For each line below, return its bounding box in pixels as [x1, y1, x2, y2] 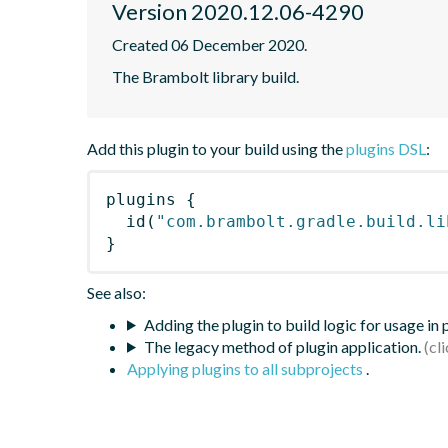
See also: [87, 282, 146, 302]
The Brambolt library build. [112, 66, 299, 86]
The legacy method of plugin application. [143, 336, 421, 356]
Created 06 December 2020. [112, 34, 307, 54]
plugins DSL [346, 138, 426, 158]
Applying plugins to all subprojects [127, 358, 366, 378]
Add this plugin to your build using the [87, 138, 346, 158]
